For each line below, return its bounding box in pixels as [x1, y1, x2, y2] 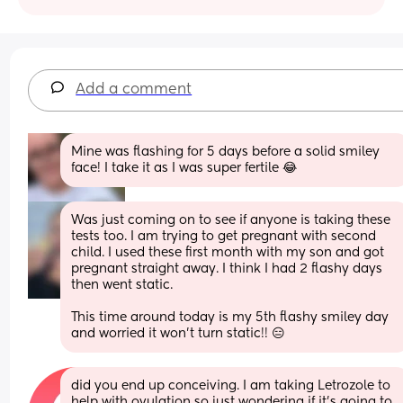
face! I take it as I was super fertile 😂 [71, 161, 298, 175]
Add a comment [76, 82, 193, 97]
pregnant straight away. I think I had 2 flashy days [71, 262, 383, 275]
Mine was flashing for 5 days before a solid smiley [71, 145, 381, 158]
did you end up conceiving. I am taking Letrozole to [71, 379, 391, 392]
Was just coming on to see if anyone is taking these [71, 213, 391, 227]
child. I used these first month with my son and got [71, 246, 385, 259]
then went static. [71, 278, 177, 291]
